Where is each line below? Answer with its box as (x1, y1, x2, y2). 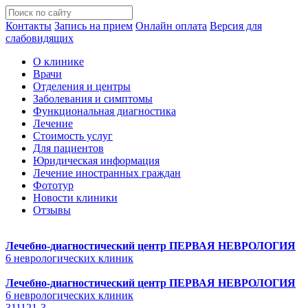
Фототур (33, 179, 74, 191)
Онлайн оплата (135, 20, 207, 32)
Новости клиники (33, 192, 118, 203)
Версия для (210, 20, 262, 32)
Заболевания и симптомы (33, 93, 153, 104)
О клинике (33, 56, 84, 67)
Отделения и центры (33, 80, 131, 92)
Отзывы (33, 204, 71, 216)
